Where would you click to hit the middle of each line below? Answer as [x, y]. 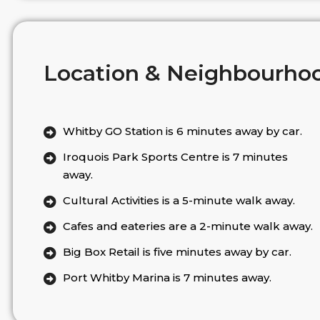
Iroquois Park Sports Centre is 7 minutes [176, 157]
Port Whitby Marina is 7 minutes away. [167, 278]
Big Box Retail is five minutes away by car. [177, 252]
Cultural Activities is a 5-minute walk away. [179, 201]
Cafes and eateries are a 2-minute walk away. [188, 226]
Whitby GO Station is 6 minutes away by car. [183, 131]
